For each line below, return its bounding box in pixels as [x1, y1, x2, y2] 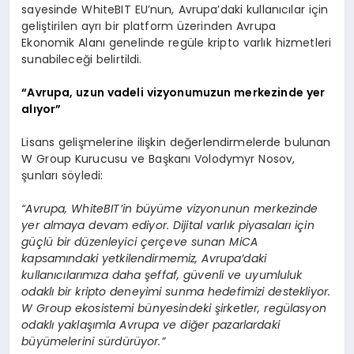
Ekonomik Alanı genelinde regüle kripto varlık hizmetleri [21, 34, 332, 51]
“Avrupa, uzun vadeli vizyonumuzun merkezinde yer [21, 84, 326, 100]
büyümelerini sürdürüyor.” [21, 333, 165, 349]
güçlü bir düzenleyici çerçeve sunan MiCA [21, 233, 258, 250]
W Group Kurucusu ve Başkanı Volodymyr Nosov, [21, 150, 296, 167]
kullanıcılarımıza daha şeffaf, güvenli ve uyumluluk [21, 266, 303, 283]
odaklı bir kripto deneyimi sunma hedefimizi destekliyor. [21, 283, 331, 299]
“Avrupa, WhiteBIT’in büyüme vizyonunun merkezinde [21, 200, 318, 217]
